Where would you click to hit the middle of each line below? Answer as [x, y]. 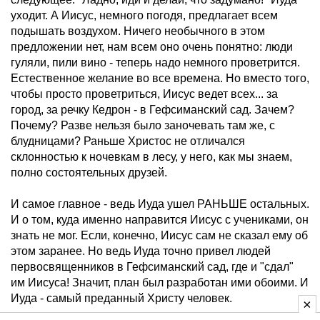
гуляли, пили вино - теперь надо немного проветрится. [155, 62]
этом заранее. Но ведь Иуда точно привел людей [141, 251]
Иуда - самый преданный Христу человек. [121, 298]
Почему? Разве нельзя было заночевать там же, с [143, 125]
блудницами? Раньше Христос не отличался [128, 141]
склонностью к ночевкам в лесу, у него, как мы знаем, [151, 157]
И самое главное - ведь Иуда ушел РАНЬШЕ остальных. [160, 204]
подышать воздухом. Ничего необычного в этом [138, 31]
